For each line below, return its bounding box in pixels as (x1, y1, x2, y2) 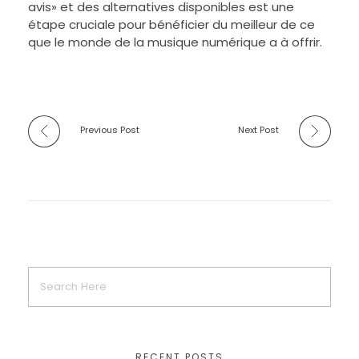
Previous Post (80, 123, 139, 137)
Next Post (238, 123, 279, 137)
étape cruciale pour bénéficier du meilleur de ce (28, 15, 315, 33)
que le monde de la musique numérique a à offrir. (28, 33, 322, 50)
